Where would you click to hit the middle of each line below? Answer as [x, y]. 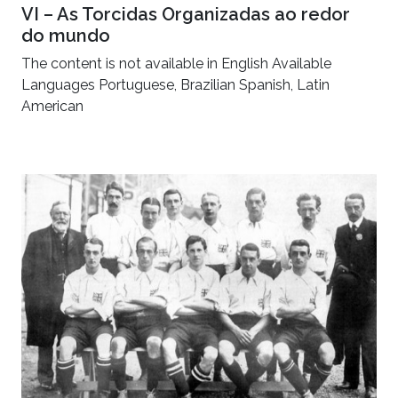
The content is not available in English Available [176, 64]
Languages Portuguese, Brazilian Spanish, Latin [175, 85]
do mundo [66, 36]
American [52, 107]
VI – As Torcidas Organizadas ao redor [186, 15]
